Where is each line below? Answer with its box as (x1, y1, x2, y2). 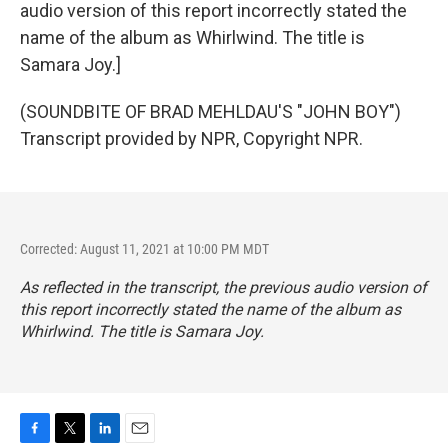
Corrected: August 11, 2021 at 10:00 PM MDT (20, 241, 269, 257)
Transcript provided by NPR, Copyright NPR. (20, 128, 363, 149)
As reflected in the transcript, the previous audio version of (20, 278, 427, 297)
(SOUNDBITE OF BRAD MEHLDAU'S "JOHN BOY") (20, 101, 401, 122)
